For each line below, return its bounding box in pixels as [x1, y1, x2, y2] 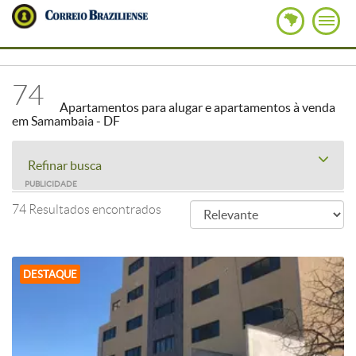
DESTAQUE [23, 269, 77, 281]
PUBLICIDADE [25, 180, 77, 188]
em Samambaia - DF [12, 114, 120, 128]
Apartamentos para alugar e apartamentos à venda [60, 100, 335, 114]
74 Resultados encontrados [12, 203, 161, 216]
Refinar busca [28, 158, 102, 172]
